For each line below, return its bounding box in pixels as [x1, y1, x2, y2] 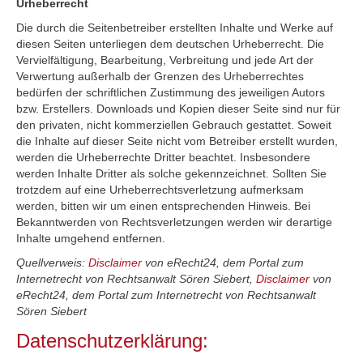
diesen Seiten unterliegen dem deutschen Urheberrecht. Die [16, 37, 324, 50]
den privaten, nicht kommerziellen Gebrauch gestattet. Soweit [16, 118, 331, 131]
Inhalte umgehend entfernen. [16, 232, 165, 245]
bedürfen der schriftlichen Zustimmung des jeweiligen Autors [16, 86, 325, 99]
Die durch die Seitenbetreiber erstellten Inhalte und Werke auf [16, 21, 333, 34]
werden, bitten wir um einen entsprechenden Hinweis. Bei [16, 199, 310, 212]
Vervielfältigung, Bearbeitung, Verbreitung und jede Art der [16, 53, 314, 66]
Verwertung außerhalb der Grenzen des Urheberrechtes [16, 70, 304, 83]
